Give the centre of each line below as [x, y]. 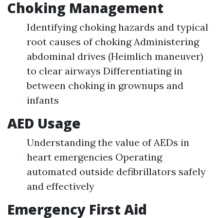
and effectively [61, 186]
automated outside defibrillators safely [116, 172]
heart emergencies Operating [94, 157]
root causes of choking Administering [113, 42]
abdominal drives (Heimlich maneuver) [115, 56]
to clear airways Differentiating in [105, 71]
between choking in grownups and [105, 86]
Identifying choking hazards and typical [118, 27]
